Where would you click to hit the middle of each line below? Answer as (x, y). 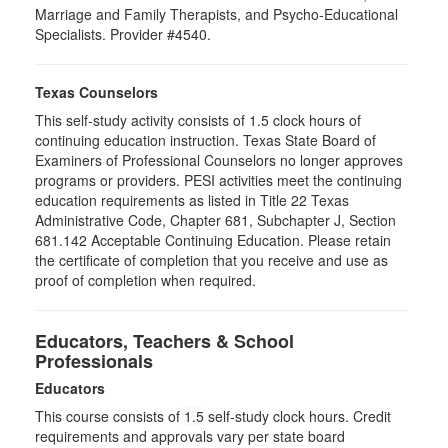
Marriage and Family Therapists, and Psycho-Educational (216, 14)
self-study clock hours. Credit (297, 416)
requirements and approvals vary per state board (190, 436)
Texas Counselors (96, 92)
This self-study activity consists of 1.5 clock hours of (198, 120)
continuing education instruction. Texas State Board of (205, 140)
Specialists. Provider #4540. (123, 34)
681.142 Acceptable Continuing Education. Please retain (213, 240)
